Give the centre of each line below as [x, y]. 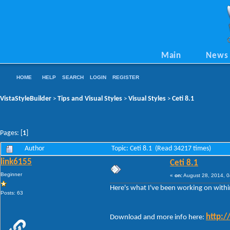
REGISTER [126, 77]
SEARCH [73, 77]
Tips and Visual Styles [90, 99]
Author [35, 148]
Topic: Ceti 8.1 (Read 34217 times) [161, 148]
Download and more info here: [158, 217]
